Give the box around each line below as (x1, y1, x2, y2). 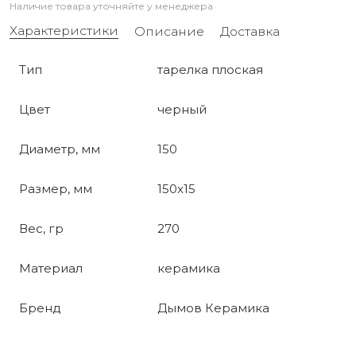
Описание (134, 23, 204, 39)
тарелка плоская (157, 62, 263, 78)
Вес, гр (19, 221, 64, 237)
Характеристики (10, 23, 118, 39)
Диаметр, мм (19, 141, 100, 157)
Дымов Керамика (157, 300, 269, 316)
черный (157, 102, 207, 118)
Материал (19, 261, 83, 277)
